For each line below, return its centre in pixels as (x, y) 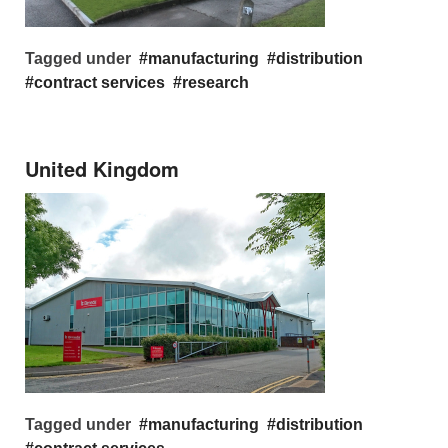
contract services (99, 82)
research (215, 82)
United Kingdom (102, 168)
